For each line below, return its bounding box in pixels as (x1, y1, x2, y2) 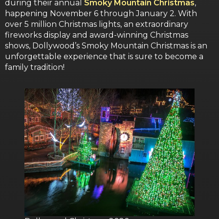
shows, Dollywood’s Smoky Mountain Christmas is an (5, 41, 207, 50)
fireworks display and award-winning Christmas (5, 30, 188, 40)
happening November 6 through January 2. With (5, 8, 197, 18)
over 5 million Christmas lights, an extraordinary (5, 19, 188, 29)
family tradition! (5, 62, 65, 72)
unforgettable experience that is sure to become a (5, 51, 203, 61)
